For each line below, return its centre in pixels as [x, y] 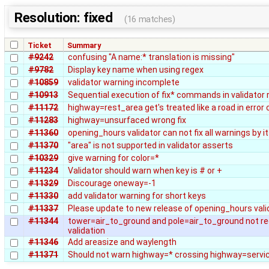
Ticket [40, 45]
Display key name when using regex [136, 69]
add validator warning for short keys [137, 195]
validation [86, 230]
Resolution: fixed [65, 17]
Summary [84, 45]
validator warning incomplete [124, 82]
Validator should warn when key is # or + [145, 170]
